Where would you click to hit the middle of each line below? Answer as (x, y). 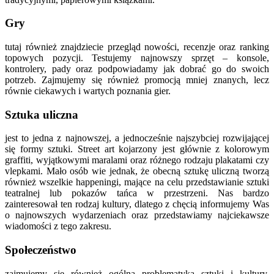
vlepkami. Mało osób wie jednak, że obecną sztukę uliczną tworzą (137, 171)
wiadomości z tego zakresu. (58, 226)
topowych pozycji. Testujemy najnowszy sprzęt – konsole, (137, 57)
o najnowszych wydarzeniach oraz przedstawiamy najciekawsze (137, 215)
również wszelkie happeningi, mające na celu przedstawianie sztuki (137, 182)
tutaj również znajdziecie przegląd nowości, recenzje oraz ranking (137, 46)
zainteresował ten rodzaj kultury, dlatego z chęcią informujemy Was (137, 204)
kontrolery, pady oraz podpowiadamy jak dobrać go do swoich (137, 68)
